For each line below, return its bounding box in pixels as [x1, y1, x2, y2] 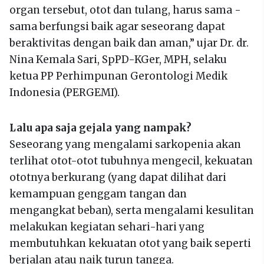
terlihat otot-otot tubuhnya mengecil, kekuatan [9, 154, 253, 167]
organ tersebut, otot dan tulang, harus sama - [9, 3, 241, 16]
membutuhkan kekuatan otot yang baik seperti [9, 236, 251, 250]
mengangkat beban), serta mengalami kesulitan [9, 203, 254, 217]
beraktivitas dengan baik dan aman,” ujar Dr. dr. [9, 36, 249, 49]
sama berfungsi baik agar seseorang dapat [9, 19, 225, 33]
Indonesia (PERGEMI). [9, 85, 120, 99]
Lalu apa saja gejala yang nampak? [9, 121, 192, 134]
